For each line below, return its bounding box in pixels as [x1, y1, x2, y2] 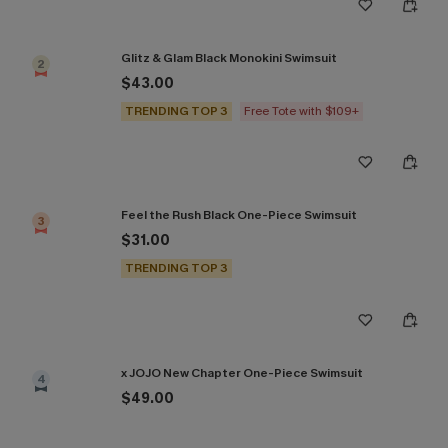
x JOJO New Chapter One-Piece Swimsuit [121, 364, 363, 381]
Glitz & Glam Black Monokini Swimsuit [121, 49, 337, 66]
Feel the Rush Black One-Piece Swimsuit [121, 207, 357, 223]
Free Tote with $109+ [244, 102, 359, 119]
